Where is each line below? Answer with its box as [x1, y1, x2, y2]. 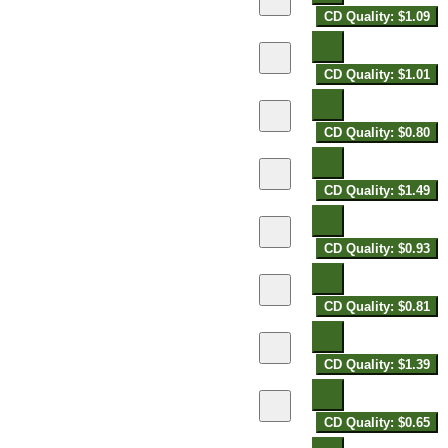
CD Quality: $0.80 [324, 124, 430, 140]
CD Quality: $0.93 [324, 240, 430, 256]
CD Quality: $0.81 [324, 298, 430, 314]
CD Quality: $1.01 [324, 66, 430, 82]
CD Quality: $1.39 [324, 356, 430, 372]
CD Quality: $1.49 [324, 182, 430, 198]
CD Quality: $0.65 [324, 414, 430, 430]
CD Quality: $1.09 [324, 8, 430, 24]
